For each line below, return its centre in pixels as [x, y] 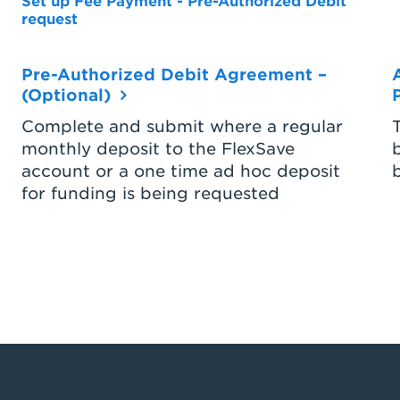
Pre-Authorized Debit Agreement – [174, 75]
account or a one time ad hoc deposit [180, 171]
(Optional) [68, 95]
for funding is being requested [150, 193]
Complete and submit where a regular [182, 126]
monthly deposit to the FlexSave [158, 149]
